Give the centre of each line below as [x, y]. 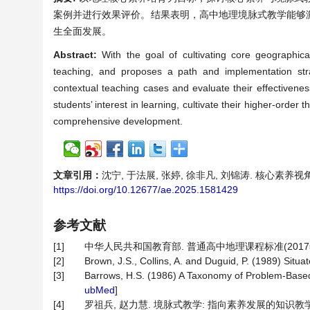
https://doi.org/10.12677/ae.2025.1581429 [146, 190]
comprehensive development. [118, 121]
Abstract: [78, 55]
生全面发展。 [82, 31]
